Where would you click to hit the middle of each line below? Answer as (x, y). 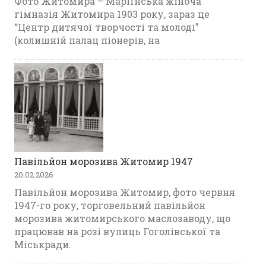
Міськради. (43, 244)
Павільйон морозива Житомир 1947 (104, 161)
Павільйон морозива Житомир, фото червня (125, 192)
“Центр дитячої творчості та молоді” (107, 27)
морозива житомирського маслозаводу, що (123, 218)
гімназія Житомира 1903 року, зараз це (112, 14)
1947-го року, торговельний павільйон (110, 205)
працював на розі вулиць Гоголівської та (118, 231)
